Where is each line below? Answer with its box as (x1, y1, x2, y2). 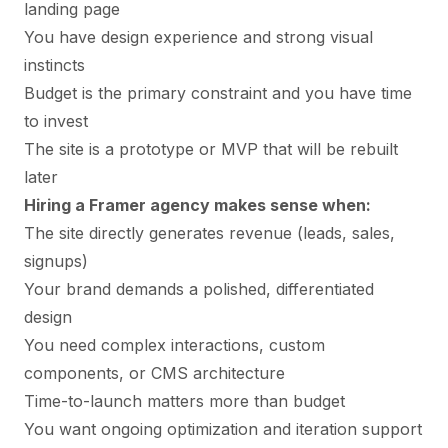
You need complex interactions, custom (24, 334, 325, 355)
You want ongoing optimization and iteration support (24, 418, 422, 439)
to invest (24, 110, 88, 131)
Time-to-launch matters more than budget (24, 390, 345, 411)
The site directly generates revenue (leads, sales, (24, 222, 395, 243)
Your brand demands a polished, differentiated (24, 278, 374, 299)
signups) (24, 250, 88, 271)
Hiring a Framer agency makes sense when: (24, 194, 371, 215)
